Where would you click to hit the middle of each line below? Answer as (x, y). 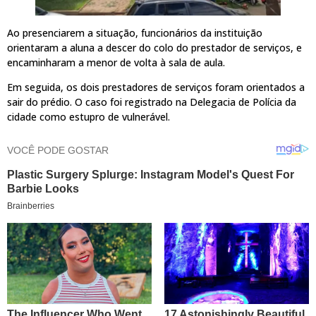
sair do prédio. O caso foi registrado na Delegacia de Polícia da (152, 102)
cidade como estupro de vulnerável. (89, 117)
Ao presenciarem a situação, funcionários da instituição (135, 32)
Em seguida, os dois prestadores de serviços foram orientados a (156, 87)
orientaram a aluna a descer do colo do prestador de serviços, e (154, 47)
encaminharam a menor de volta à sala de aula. (117, 62)
